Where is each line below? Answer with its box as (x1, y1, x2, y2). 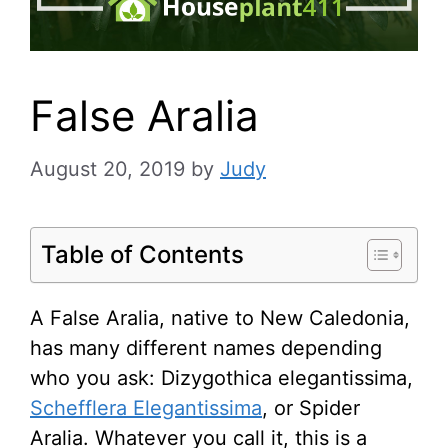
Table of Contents (41, 240, 244, 270)
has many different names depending (30, 336, 382, 361)
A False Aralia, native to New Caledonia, (30, 306, 410, 331)
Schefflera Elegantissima (30, 396, 262, 421)
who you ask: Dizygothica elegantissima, (30, 366, 413, 391)
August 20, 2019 (30, 157, 185, 182)
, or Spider (262, 396, 360, 421)
